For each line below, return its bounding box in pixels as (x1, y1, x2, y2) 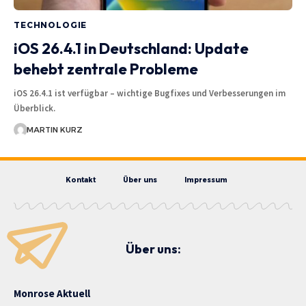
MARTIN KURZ (26, 124, 83, 135)
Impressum (184, 175, 227, 184)
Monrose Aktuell (14, 286, 90, 300)
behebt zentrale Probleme (14, 59, 198, 79)
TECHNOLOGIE (14, 19, 87, 30)
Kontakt (65, 175, 96, 184)
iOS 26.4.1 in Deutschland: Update (14, 38, 249, 58)
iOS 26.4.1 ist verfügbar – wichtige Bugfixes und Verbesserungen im (14, 87, 286, 99)
